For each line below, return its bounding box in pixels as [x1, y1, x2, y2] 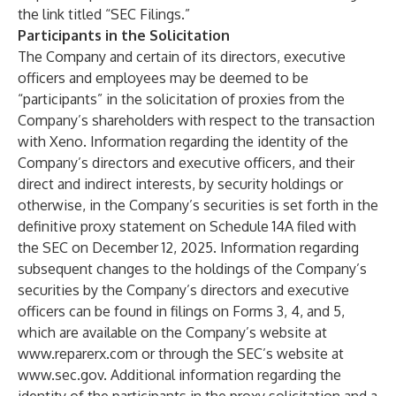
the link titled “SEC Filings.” [18, 5, 190, 23]
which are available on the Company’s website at [18, 324, 327, 341]
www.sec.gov [18, 366, 103, 384]
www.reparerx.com [18, 345, 138, 362]
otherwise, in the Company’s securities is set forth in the [18, 196, 378, 214]
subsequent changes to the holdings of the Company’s [18, 260, 367, 278]
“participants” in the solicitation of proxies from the [18, 90, 345, 108]
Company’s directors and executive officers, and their [18, 154, 354, 171]
